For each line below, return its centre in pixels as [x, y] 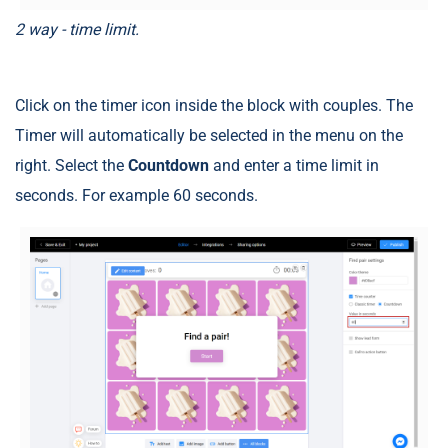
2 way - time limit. [77, 29]
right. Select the [71, 165]
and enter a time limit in [296, 165]
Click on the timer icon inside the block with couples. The [214, 105]
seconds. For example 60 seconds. [136, 195]
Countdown [170, 165]
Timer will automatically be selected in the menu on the [209, 135]
